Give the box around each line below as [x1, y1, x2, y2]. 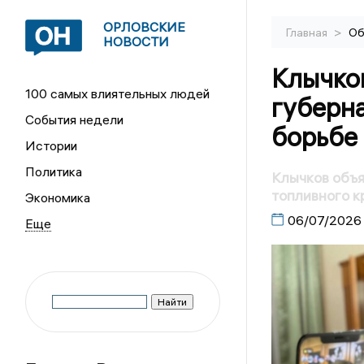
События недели [25, 111, 124, 128]
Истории [25, 137, 78, 154]
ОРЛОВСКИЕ [103, 19, 186, 35]
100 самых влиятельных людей [25, 85, 210, 102]
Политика [25, 163, 83, 180]
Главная [285, 25, 330, 40]
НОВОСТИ [103, 33, 170, 50]
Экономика [25, 189, 91, 206]
